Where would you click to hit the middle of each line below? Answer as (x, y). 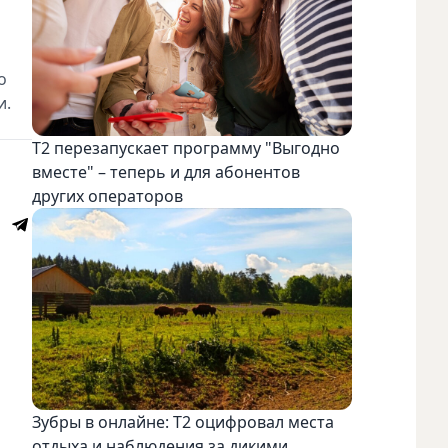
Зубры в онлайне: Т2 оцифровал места (183, 421)
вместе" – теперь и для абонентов (166, 172)
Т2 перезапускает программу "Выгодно (186, 148)
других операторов (107, 196)
